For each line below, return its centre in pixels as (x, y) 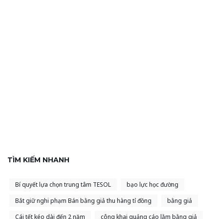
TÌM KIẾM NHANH (38, 160)
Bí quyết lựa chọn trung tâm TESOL (63, 185)
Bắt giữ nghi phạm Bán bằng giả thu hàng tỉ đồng (83, 201)
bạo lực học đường (153, 185)
